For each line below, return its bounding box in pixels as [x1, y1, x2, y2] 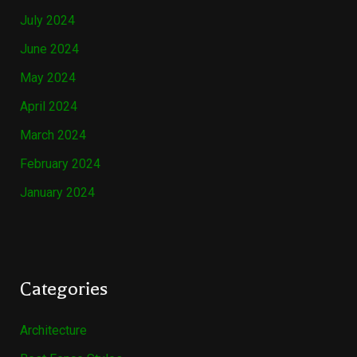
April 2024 [19, 99, 77, 115]
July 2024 [19, 13, 75, 29]
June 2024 [19, 41, 79, 57]
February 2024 [19, 156, 100, 172]
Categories [19, 278, 108, 300]
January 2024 [19, 185, 95, 201]
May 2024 [19, 70, 76, 86]
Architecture [19, 323, 87, 339]
